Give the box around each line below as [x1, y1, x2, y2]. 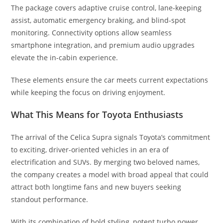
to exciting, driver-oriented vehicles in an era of [11, 144, 169, 154]
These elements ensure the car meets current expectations [11, 75, 209, 85]
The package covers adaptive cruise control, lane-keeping [11, 2, 202, 12]
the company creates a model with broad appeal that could [11, 169, 209, 179]
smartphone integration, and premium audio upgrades [11, 40, 195, 50]
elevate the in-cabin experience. [11, 52, 118, 62]
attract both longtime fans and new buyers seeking [11, 182, 182, 192]
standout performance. [11, 194, 89, 204]
